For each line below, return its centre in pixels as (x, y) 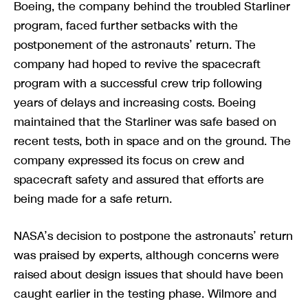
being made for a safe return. (93, 198)
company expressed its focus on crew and (129, 160)
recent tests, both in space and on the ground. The (152, 141)
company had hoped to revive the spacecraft (137, 64)
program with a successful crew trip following (138, 83)
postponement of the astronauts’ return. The (135, 44)
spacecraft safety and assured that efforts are (139, 179)
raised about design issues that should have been (148, 275)
